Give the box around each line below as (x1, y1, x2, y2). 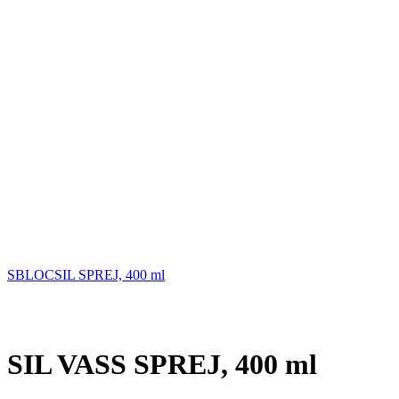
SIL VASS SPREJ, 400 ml (7, 348, 317, 381)
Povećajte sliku (7, 313, 92, 329)
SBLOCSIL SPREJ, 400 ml (7, 267, 165, 282)
